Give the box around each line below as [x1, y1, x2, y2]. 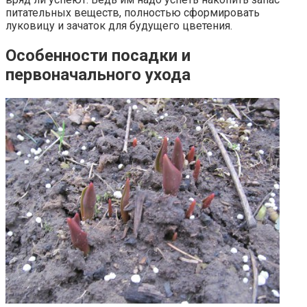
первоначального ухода [5, 65, 191, 85]
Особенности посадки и [5, 46, 191, 66]
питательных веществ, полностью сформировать [5, 6, 260, 20]
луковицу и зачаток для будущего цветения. [5, 19, 232, 33]
